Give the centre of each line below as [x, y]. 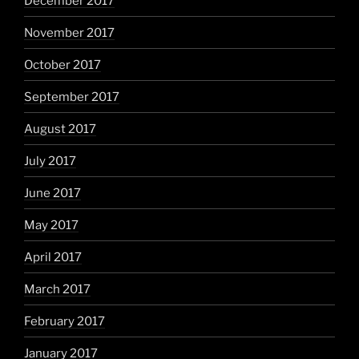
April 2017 [53, 257]
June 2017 [52, 193]
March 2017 [57, 289]
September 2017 [72, 97]
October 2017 [63, 65]
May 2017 [51, 225]
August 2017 [60, 129]
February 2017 [65, 321]
